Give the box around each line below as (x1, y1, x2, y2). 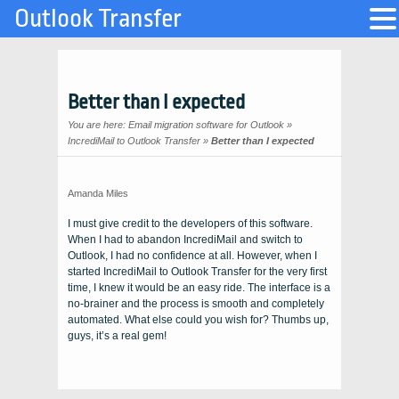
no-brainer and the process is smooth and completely (68, 297, 324, 310)
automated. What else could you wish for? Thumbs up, (68, 313, 329, 326)
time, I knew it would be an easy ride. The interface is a (68, 281, 330, 294)
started (68, 265, 103, 278)
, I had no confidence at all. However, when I (105, 249, 317, 262)
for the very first (251, 265, 327, 278)
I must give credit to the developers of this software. (68, 217, 313, 230)
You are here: (68, 119, 128, 130)
